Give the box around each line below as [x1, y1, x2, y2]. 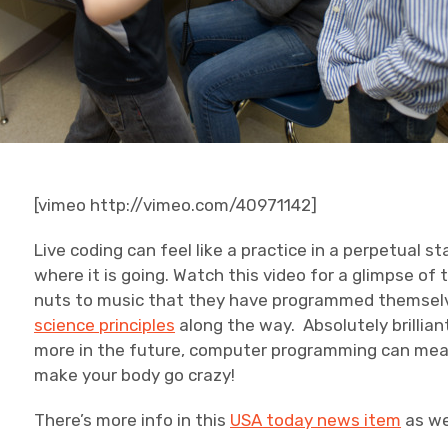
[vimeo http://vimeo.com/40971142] [34, 195, 318, 215]
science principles [34, 315, 176, 335]
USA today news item [230, 410, 402, 430]
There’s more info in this [34, 410, 231, 430]
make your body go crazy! [34, 365, 236, 385]
